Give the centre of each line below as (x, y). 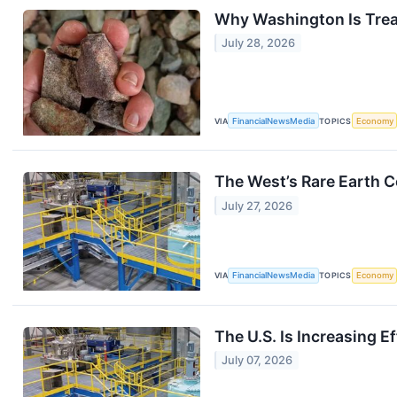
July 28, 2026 (259, 43)
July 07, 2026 (257, 360)
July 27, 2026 (257, 206)
